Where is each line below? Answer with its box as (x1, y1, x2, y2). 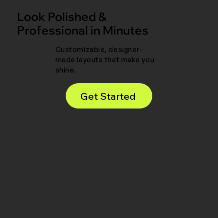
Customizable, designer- (55, 45, 143, 54)
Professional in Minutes (17, 23, 149, 38)
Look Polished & (17, 9, 107, 24)
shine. (55, 66, 76, 74)
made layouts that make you (55, 55, 155, 64)
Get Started (80, 90, 136, 102)
